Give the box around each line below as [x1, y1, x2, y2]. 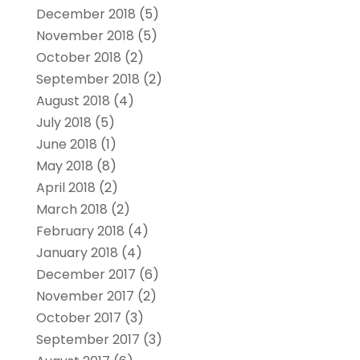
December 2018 [35, 4, 136, 23]
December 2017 [35, 264, 136, 284]
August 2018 [35, 91, 110, 110]
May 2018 [35, 156, 93, 175]
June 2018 [35, 134, 97, 153]
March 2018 [35, 199, 108, 219]
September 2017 [35, 329, 140, 349]
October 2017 [35, 308, 121, 327]
